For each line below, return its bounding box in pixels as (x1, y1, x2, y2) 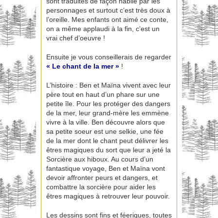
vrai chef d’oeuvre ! (46, 34, 105, 42)
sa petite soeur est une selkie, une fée (46, 127, 163, 136)
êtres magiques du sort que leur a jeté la (46, 146, 171, 154)
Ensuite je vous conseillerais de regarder (46, 53, 171, 61)
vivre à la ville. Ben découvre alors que (46, 118, 165, 127)
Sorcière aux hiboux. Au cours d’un (46, 155, 153, 163)
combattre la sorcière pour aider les (46, 183, 156, 191)
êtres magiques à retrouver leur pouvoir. (46, 192, 170, 200)
